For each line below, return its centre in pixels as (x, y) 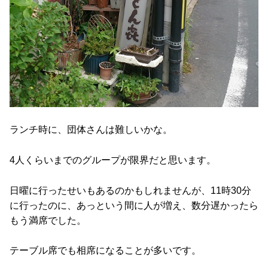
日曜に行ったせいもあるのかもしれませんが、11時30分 (130, 190)
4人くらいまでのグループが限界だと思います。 (113, 160)
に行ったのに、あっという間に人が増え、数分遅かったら (134, 205)
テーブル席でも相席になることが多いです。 (105, 251)
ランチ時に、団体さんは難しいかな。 (91, 130)
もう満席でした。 (48, 220)
